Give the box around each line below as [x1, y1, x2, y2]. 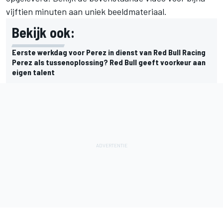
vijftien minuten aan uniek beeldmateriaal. [6, 6, 167, 17]
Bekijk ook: [12, 24, 75, 41]
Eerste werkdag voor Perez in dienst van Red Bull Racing [12, 47, 206, 57]
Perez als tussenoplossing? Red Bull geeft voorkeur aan [12, 57, 206, 67]
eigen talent [12, 67, 55, 77]
